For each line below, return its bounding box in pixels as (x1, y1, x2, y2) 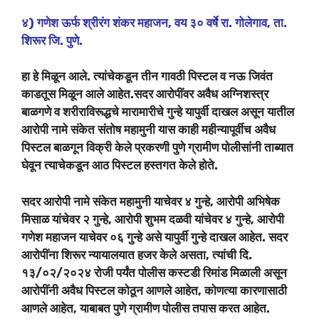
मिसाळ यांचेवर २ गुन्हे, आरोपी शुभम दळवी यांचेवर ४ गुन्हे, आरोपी (21, 211, 284, 226)
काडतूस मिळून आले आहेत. (21, 87, 134, 102)
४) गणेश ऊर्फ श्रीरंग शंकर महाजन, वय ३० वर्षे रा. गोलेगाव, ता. (21, 15, 287, 30)
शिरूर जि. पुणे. (21, 33, 83, 48)
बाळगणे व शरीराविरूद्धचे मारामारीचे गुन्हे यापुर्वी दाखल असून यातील (21, 105, 294, 120)
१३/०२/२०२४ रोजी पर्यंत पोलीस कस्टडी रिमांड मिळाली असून (21, 265, 287, 280)
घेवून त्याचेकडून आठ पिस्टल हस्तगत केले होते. (21, 158, 218, 173)
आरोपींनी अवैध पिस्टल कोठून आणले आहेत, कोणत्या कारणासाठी (21, 283, 287, 298)
